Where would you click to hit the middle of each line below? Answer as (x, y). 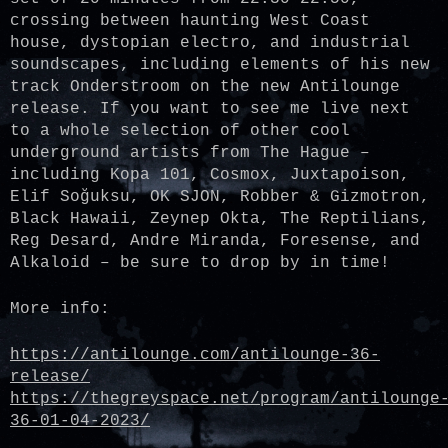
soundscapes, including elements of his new (220, 65)
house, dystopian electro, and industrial (210, 43)
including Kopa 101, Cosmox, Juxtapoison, (210, 175)
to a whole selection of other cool (180, 131)
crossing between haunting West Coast (190, 21)
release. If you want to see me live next (210, 109)
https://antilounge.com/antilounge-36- (195, 355)
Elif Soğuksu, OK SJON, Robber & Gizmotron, (220, 197)
